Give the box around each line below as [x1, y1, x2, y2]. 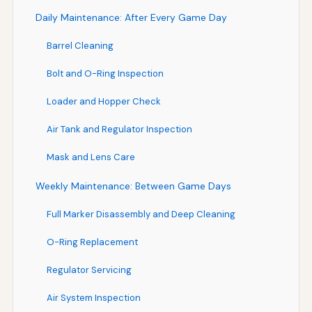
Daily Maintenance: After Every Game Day [35, 10, 227, 24]
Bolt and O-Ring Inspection [46, 67, 164, 79]
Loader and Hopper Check [46, 95, 161, 107]
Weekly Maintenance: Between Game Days [35, 179, 231, 192]
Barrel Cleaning [46, 39, 114, 52]
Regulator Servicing [46, 263, 132, 276]
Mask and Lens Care [46, 150, 135, 163]
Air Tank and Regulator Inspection [46, 123, 192, 135]
